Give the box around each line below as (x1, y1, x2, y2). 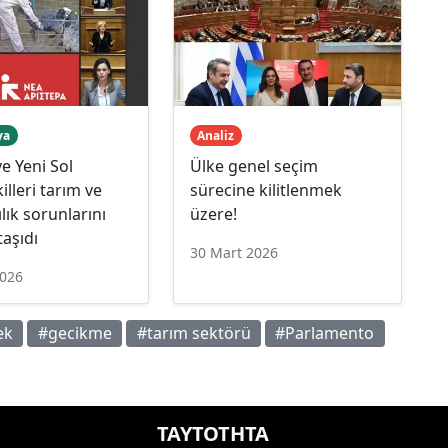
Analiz (197, 126, 235, 144)
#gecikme (37, 322, 112, 345)
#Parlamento (275, 322, 375, 345)
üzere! (189, 202, 237, 225)
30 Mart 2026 (189, 242, 278, 262)
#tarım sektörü (136, 322, 251, 345)
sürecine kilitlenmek (189, 178, 342, 201)
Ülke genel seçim (189, 154, 318, 177)
